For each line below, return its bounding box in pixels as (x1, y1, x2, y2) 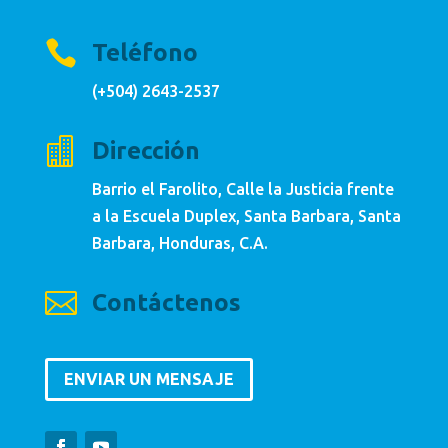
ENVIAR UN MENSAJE (63, 370, 234, 389)
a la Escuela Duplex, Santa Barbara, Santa (91, 207, 401, 226)
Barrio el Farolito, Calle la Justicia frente (91, 180, 394, 199)
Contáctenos (91, 289, 241, 317)
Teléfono (91, 39, 198, 67)
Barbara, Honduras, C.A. (91, 234, 268, 253)
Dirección (91, 137, 200, 165)
